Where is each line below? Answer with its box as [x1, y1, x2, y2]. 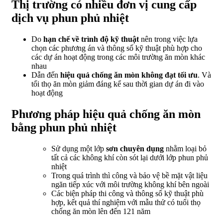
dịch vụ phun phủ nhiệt [11, 11, 129, 24]
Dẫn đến [31, 70, 60, 79]
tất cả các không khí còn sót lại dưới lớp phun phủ [51, 153, 208, 162]
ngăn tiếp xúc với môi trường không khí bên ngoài [51, 180, 209, 189]
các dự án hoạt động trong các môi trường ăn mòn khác [31, 52, 205, 61]
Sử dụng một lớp [51, 144, 106, 153]
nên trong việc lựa [139, 34, 198, 43]
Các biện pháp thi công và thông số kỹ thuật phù [51, 189, 204, 198]
